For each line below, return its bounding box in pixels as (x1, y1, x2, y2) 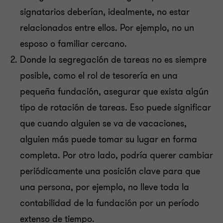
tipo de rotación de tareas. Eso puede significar (20, 102, 211, 113)
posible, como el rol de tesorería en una (20, 70, 178, 82)
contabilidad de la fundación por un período (20, 197, 199, 209)
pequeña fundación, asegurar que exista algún (20, 86, 209, 98)
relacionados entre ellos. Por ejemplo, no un (20, 22, 194, 34)
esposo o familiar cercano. (20, 38, 127, 50)
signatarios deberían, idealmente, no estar (20, 6, 190, 18)
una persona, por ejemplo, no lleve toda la (20, 181, 189, 193)
